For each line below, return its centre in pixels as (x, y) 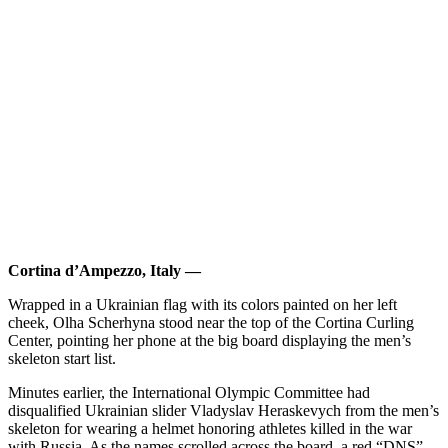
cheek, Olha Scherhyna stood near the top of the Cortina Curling (211, 322)
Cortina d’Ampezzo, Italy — (104, 270)
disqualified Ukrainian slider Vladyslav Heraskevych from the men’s (223, 410)
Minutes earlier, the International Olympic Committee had (189, 392)
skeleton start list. (62, 358)
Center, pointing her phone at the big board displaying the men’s (209, 340)
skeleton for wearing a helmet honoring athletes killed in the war (210, 428)
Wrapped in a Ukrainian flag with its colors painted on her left (202, 304)
